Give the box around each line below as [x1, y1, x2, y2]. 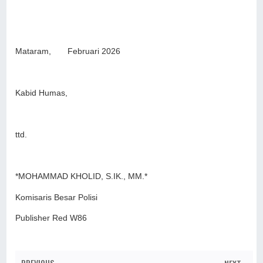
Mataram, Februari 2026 [15, 47, 121, 56]
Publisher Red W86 [15, 214, 90, 223]
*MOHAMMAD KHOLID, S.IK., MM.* [15, 172, 148, 181]
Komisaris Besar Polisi [15, 193, 98, 202]
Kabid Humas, [15, 89, 68, 98]
